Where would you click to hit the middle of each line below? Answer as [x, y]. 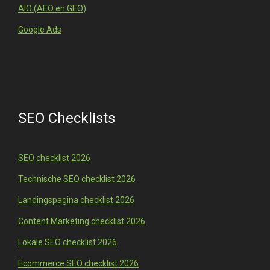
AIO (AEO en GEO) [52, 9]
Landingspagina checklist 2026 [76, 200]
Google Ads [40, 30]
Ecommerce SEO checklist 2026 [78, 264]
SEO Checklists [67, 118]
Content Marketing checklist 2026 [82, 221]
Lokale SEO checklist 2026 [67, 243]
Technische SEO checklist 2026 [77, 179]
